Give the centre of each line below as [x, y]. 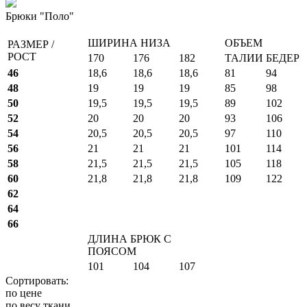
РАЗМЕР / [31, 44]
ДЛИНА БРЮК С [130, 238]
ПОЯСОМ [112, 251]
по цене [24, 293]
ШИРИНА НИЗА [129, 42]
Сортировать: [37, 280]
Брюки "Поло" [40, 16]
